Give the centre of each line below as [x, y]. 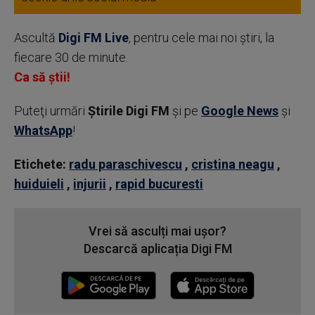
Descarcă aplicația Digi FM [157, 249]
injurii [90, 184]
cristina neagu [233, 164]
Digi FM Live [94, 38]
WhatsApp [43, 130]
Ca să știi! [42, 77]
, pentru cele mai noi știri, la [201, 38]
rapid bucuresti [159, 184]
